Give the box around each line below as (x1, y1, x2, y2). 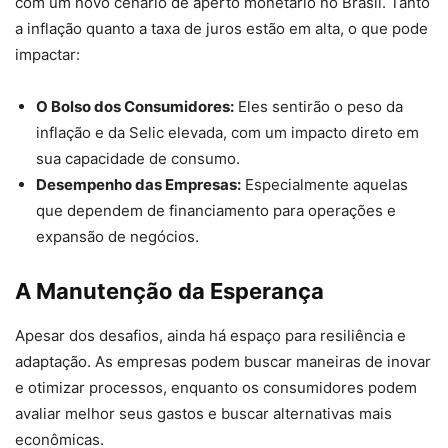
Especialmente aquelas (241, 175, 408, 195)
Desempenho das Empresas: (36, 175, 241, 195)
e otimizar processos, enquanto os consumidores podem (15, 378, 417, 398)
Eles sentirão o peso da (234, 97, 403, 117)
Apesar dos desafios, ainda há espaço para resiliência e (15, 326, 406, 346)
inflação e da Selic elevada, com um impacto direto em (36, 123, 419, 143)
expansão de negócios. (36, 227, 199, 247)
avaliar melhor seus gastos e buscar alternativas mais (15, 404, 392, 424)
